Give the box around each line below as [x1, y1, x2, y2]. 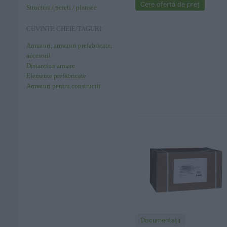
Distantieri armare [26, 62, 75, 69]
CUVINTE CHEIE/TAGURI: [26, 25, 103, 32]
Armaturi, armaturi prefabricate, [26, 42, 112, 49]
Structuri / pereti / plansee [26, 4, 97, 11]
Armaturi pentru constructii [26, 82, 101, 90]
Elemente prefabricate [26, 72, 86, 80]
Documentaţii [140, 216, 180, 224]
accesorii [26, 52, 51, 59]
